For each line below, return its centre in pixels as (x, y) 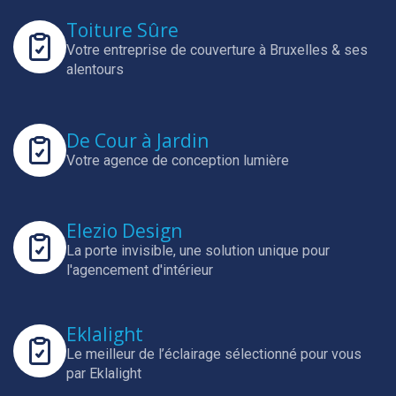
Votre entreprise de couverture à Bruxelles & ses (217, 50)
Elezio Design (124, 231)
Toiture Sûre (122, 30)
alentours (95, 69)
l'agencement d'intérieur (140, 270)
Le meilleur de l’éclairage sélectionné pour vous (214, 354)
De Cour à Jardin (137, 140)
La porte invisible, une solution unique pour (198, 251)
